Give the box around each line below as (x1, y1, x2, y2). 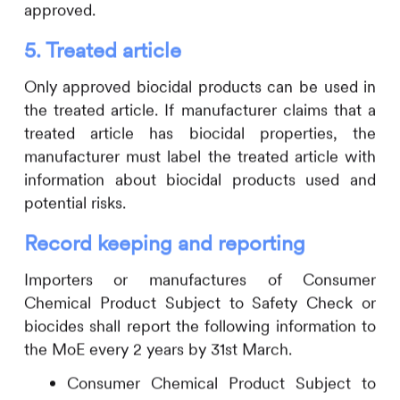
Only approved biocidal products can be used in (23, 76, 377, 97)
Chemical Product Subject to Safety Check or (23, 292, 377, 313)
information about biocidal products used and (23, 169, 377, 190)
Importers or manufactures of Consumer (23, 269, 377, 290)
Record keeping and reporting (23, 229, 305, 257)
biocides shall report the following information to (23, 315, 377, 337)
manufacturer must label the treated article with (23, 146, 377, 167)
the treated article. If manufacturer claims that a (23, 99, 377, 121)
